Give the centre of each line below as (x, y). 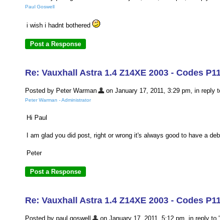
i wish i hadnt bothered (59, 26)
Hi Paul (37, 118)
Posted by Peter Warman (61, 91)
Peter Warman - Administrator (58, 100)
